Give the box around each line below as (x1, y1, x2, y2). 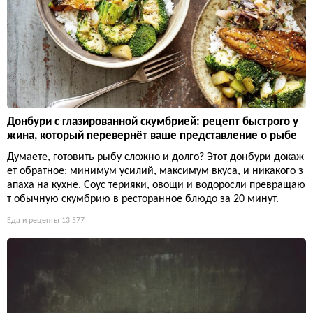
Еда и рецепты (7, 216, 59, 225)
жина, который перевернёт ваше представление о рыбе (7, 129, 297, 142)
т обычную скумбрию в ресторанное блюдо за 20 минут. (7, 193, 279, 205)
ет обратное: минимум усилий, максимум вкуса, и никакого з (7, 165, 303, 177)
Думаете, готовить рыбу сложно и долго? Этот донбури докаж (7, 151, 304, 163)
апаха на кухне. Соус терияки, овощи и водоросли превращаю (7, 179, 305, 191)
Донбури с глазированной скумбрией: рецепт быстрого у (7, 115, 298, 128)
